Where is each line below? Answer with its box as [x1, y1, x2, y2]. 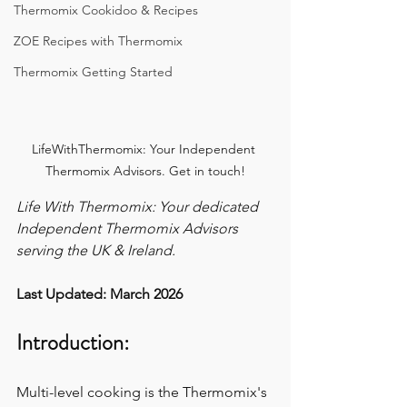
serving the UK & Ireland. [16, 242, 175, 260]
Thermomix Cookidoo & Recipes [14, 2, 198, 18]
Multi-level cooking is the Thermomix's [16, 383, 271, 402]
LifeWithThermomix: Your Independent [32, 141, 259, 158]
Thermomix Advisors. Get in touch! [45, 163, 245, 180]
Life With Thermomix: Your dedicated [16, 198, 262, 216]
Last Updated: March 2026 [16, 285, 183, 303]
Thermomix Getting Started [14, 64, 173, 80]
